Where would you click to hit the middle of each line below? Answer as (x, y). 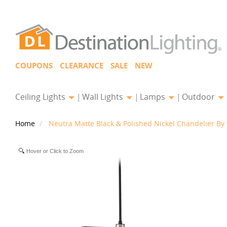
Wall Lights (104, 97)
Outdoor (199, 97)
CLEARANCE (82, 66)
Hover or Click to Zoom (55, 151)
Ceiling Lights (41, 97)
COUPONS (34, 66)
